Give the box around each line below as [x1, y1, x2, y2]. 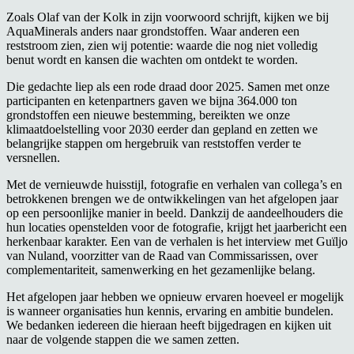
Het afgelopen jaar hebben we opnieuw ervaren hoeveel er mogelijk [6, 289, 344, 303]
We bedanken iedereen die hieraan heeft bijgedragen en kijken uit [6, 318, 331, 332]
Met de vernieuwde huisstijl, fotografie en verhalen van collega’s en [6, 177, 342, 191]
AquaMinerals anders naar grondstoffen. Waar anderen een [6, 24, 299, 38]
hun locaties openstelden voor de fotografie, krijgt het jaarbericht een [6, 220, 347, 234]
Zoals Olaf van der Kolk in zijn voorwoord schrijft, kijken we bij [6, 9, 329, 24]
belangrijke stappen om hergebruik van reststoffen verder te [6, 136, 301, 150]
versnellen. [6, 150, 60, 164]
